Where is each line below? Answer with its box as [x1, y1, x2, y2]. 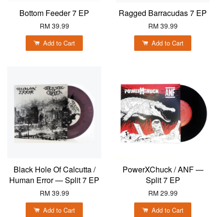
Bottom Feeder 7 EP [19, 7, 89, 19]
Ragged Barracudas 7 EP [119, 7, 207, 19]
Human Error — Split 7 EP [9, 174, 99, 186]
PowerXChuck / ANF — [122, 164, 203, 175]
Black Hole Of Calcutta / [13, 164, 95, 175]
